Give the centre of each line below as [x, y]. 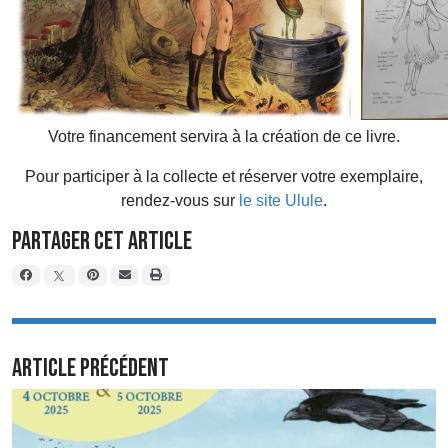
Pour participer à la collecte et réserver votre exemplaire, [224, 177]
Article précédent [90, 369]
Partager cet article [102, 242]
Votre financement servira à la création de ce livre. [224, 137]
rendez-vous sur [180, 201]
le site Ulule [281, 201]
